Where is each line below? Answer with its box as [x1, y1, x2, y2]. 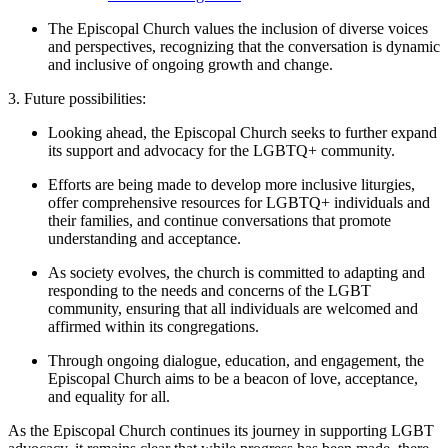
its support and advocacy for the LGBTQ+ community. [48, 141, 395, 159]
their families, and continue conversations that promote [48, 211, 391, 229]
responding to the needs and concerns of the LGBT [48, 281, 371, 299]
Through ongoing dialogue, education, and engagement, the [48, 351, 424, 369]
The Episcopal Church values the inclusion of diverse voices [48, 19, 428, 37]
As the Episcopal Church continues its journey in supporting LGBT [8, 421, 434, 439]
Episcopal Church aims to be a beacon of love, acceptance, [48, 369, 418, 387]
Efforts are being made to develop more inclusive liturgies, [48, 175, 415, 193]
